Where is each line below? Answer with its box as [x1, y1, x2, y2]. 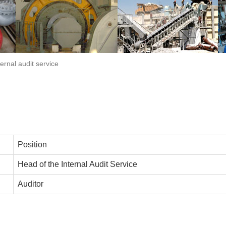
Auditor [18, 180, 43, 188]
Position [18, 140, 47, 149]
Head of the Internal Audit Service [18, 160, 137, 168]
